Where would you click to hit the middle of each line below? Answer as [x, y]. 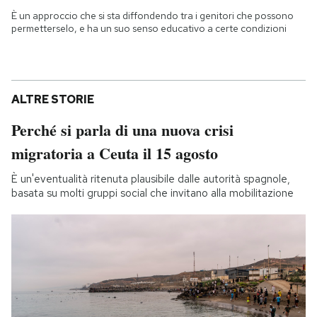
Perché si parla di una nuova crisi [122, 130]
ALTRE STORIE [53, 100]
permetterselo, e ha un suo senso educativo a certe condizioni [149, 29]
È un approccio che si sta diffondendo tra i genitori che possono [152, 16]
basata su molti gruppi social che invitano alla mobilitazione [152, 194]
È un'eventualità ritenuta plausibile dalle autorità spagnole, [151, 179]
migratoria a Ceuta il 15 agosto [115, 154]
